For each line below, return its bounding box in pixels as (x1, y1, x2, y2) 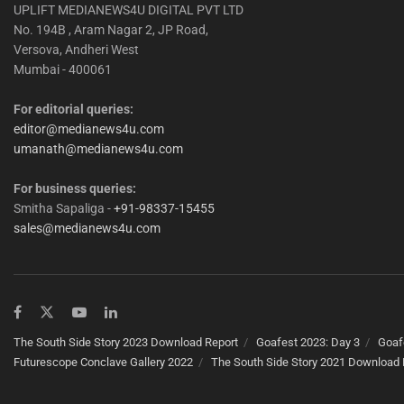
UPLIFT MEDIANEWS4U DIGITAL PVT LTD (14, 2, 243, 17)
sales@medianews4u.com (14, 220, 161, 235)
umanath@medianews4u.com (14, 141, 183, 156)
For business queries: (14, 180, 136, 196)
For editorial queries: (14, 101, 133, 116)
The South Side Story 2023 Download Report (14, 335, 238, 349)
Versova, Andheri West (14, 41, 139, 57)
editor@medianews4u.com (14, 121, 164, 136)
